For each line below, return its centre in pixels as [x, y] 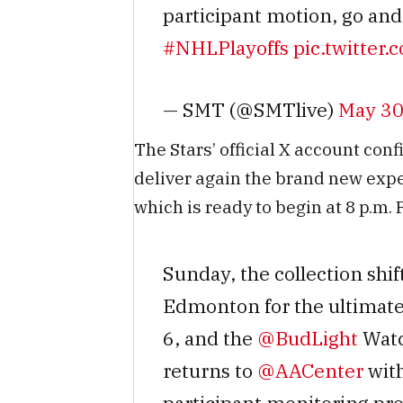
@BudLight [307, 339]
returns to [210, 371]
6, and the [210, 339]
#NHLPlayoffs [225, 48]
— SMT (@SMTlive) [250, 109]
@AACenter [310, 371]
